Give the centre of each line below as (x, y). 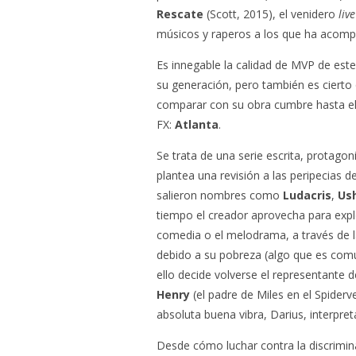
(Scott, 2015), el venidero (271, 14)
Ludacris (307, 195)
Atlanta (197, 124)
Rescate (180, 14)
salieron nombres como (220, 195)
